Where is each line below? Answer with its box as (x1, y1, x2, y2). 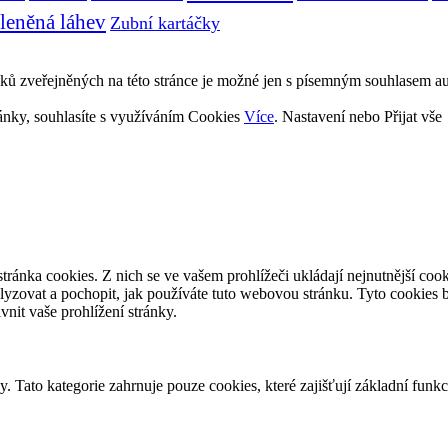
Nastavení (282, 108, 345, 126)
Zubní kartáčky (110, 13, 220, 34)
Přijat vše (384, 108, 442, 126)
